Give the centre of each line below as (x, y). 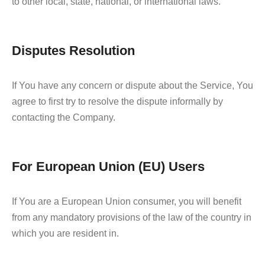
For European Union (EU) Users (108, 166)
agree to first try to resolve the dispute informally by (117, 101)
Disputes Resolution (73, 50)
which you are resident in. (65, 233)
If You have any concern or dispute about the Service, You (132, 85)
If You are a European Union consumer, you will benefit (127, 201)
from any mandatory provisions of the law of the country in (132, 217)
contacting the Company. (64, 117)
